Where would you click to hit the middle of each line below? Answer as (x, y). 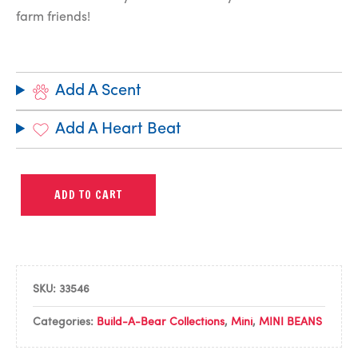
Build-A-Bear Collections (161, 323)
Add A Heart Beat (119, 130)
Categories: (65, 323)
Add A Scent (99, 91)
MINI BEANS (290, 323)
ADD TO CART (88, 195)
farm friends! (53, 18)
